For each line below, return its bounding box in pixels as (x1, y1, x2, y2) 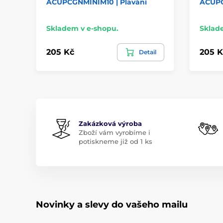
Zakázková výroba (79, 119, 142, 127)
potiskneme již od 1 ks (79, 137, 152, 145)
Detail (138, 48, 156, 56)
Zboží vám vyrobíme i (79, 128, 150, 136)
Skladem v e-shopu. (46, 23, 118, 33)
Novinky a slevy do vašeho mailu (36, 199, 188, 210)
